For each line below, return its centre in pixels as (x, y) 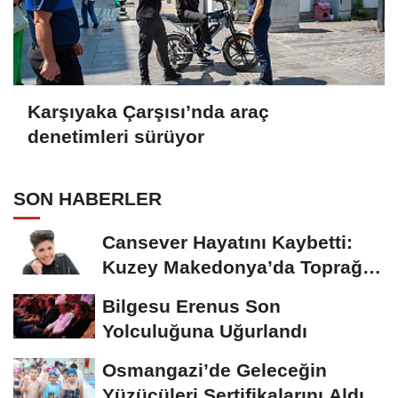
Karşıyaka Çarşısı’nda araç (148, 111)
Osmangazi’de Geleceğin (215, 370)
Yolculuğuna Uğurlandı (205, 331)
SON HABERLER (88, 199)
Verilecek (143, 292)
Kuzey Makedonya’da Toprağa (238, 267)
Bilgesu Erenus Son (191, 306)
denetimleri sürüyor (116, 136)
